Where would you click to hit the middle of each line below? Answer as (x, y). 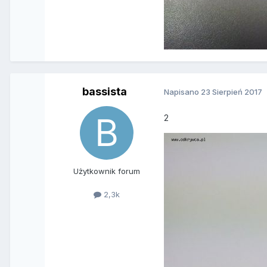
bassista (104, 91)
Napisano (183, 92)
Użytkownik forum (107, 171)
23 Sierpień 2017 (232, 92)
